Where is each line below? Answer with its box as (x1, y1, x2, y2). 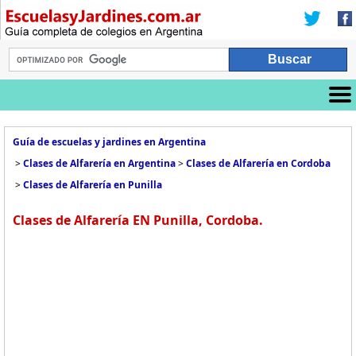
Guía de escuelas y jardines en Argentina (13, 135, 206, 149)
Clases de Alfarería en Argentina (23, 157, 176, 170)
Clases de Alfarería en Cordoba (186, 157, 331, 170)
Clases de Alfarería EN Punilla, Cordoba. (13, 211, 263, 229)
